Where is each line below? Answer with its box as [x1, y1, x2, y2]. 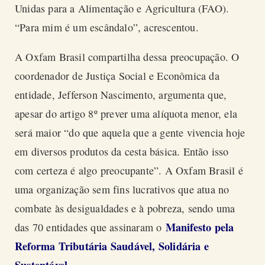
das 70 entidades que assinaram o [15, 219, 166, 234]
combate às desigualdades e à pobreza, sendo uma [15, 201, 235, 215]
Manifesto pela [165, 219, 234, 235]
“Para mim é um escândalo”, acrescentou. [15, 20, 206, 35]
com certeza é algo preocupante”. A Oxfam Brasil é [15, 163, 243, 177]
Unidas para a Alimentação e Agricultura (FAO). [15, 1, 230, 16]
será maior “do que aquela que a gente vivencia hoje [15, 125, 245, 140]
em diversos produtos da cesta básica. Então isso [15, 144, 229, 159]
